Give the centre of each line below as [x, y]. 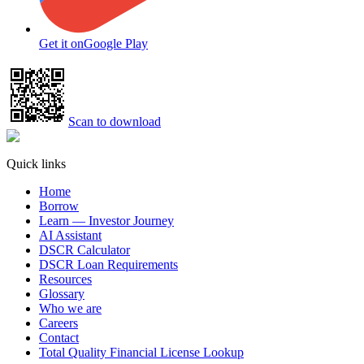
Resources [65, 279]
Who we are [70, 309]
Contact [59, 338]
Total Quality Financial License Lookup [141, 353]
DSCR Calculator [84, 250]
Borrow [59, 206]
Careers [58, 323]
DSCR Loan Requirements [108, 265]
